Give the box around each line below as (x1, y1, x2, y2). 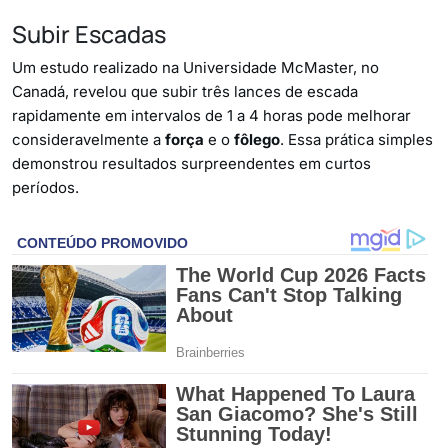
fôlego (234, 130, 280, 149)
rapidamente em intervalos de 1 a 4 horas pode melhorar (12, 106, 411, 125)
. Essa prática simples (280, 130, 433, 149)
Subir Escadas (12, 18, 166, 50)
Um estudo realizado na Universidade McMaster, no (12, 58, 379, 77)
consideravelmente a (12, 130, 165, 149)
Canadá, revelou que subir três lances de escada (12, 82, 358, 101)
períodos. (12, 178, 79, 197)
